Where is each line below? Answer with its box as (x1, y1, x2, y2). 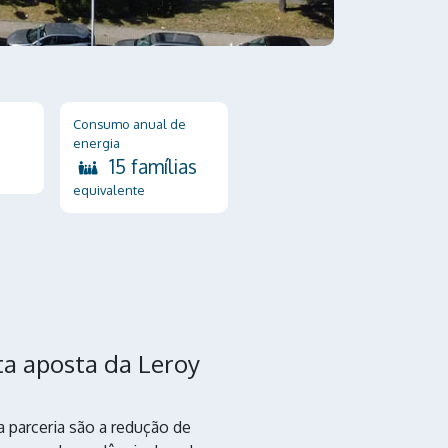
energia (72, 134, 120, 151)
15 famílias (108, 153, 197, 179)
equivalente (72, 181, 145, 198)
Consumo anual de (72, 115, 186, 132)
